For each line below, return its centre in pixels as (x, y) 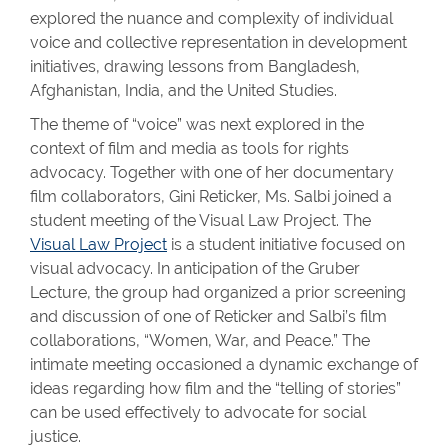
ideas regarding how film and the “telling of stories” (215, 388)
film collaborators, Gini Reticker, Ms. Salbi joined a (211, 196)
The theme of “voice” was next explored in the (197, 124)
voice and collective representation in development (218, 42)
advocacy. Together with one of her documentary (212, 172)
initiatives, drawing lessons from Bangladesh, (195, 66)
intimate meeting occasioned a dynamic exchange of (224, 364)
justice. (55, 436)
